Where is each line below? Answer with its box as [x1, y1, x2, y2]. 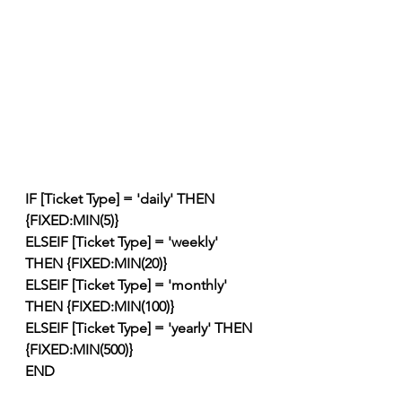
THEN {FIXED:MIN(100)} [25, 297, 174, 315]
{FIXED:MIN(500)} [25, 340, 133, 358]
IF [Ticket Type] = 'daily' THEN [25, 189, 218, 207]
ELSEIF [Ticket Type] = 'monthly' [25, 275, 231, 293]
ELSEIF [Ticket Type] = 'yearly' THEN [25, 319, 256, 336]
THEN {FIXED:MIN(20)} [25, 254, 167, 272]
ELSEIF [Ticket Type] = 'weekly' [25, 232, 222, 250]
